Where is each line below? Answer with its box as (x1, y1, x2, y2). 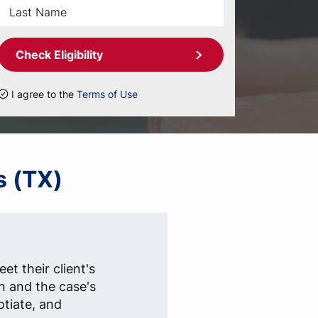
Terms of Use (77, 88, 138, 100)
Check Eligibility (16, 48, 103, 62)
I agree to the (11, 88, 77, 100)
